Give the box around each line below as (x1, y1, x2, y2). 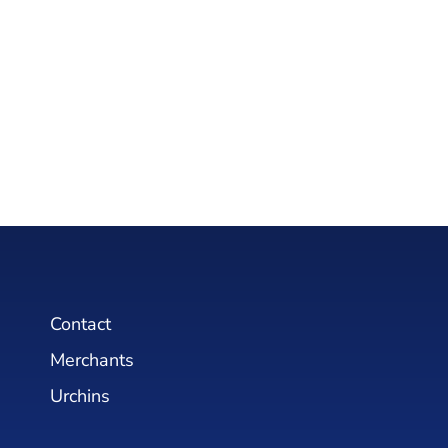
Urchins (50, 384, 110, 408)
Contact (50, 312, 111, 336)
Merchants (50, 348, 134, 372)
